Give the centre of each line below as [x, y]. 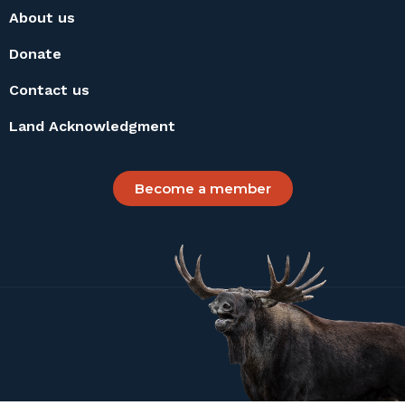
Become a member [202, 188]
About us [42, 18]
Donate [35, 54]
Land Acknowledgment [92, 127]
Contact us [49, 90]
